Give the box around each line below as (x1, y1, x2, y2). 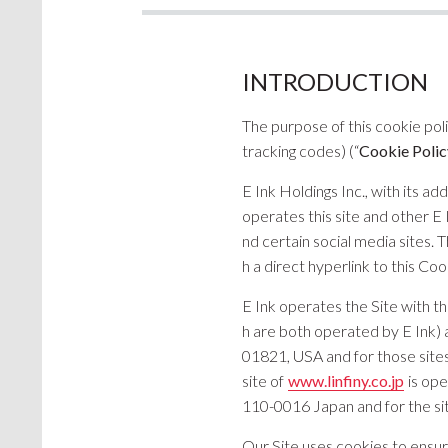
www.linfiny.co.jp (288, 371, 404, 390)
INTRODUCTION (242, 67, 428, 96)
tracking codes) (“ (242, 141, 359, 160)
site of (242, 371, 287, 390)
